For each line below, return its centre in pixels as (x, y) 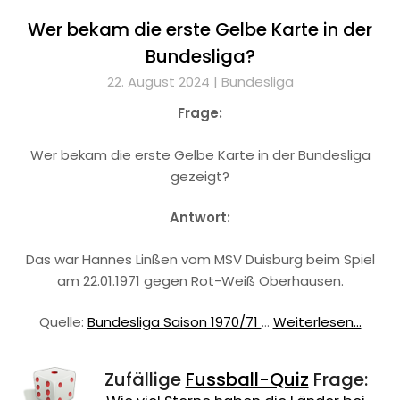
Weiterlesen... (317, 322)
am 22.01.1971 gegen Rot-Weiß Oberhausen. (200, 280)
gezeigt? (200, 176)
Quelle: (63, 322)
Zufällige (145, 379)
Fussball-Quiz (247, 379)
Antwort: (200, 217)
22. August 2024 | (164, 82)
